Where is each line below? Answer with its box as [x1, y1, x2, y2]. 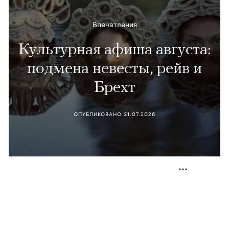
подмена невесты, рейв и [27, 57, 202, 77]
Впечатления [92, 17, 137, 29]
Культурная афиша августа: [18, 38, 211, 58]
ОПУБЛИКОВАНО [74, 109, 124, 118]
